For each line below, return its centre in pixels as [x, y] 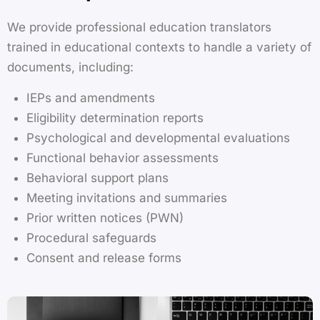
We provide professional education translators [139, 27]
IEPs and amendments [91, 97]
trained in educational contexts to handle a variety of [159, 47]
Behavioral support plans [97, 177]
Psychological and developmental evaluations [158, 137]
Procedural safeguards [91, 237]
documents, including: [70, 67]
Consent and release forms [104, 257]
